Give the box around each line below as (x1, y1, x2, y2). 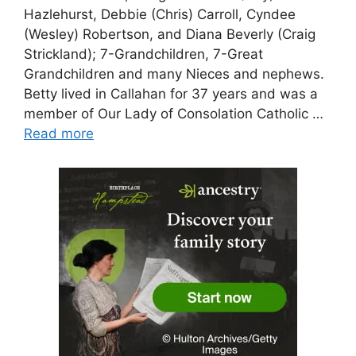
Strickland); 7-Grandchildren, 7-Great (24, 45, 263, 62)
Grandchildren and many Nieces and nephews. (24, 65, 324, 82)
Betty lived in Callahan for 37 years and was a (24, 85, 318, 102)
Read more (24, 125, 94, 141)
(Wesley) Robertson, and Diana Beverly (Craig (24, 25, 315, 42)
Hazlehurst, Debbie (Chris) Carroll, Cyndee (24, 6, 296, 22)
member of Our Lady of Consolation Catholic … (24, 105, 323, 122)
